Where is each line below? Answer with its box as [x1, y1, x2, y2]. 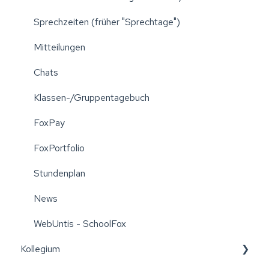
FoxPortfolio [34, 142, 85, 155]
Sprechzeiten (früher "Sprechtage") [34, 16, 180, 29]
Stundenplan [34, 167, 85, 180]
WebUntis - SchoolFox [34, 217, 126, 231]
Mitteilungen [34, 41, 85, 54]
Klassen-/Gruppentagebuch [34, 91, 150, 104]
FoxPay [34, 116, 65, 130]
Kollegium [20, 243, 60, 256]
